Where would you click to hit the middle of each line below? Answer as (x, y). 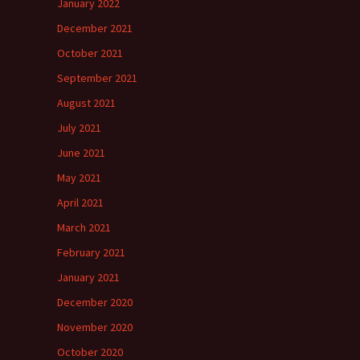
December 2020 (95, 302)
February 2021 (91, 252)
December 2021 (95, 28)
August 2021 (86, 103)
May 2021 (79, 178)
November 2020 (95, 327)
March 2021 (84, 227)
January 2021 (88, 277)
